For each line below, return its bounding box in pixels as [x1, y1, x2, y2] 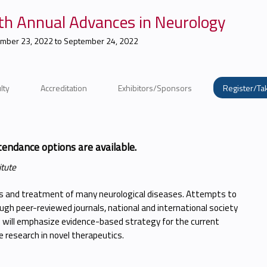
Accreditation [41, 82, 87, 94]
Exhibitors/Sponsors [118, 82, 192, 94]
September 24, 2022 [64, 35, 138, 47]
